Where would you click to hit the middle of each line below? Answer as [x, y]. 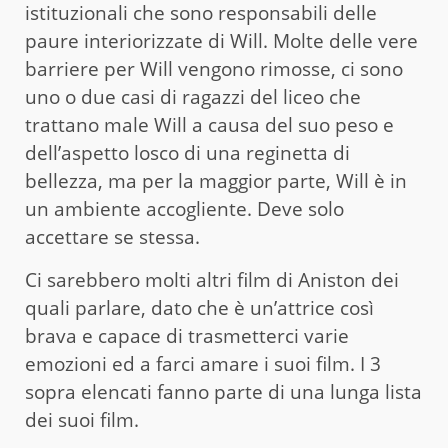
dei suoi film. [82, 419]
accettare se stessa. [112, 236]
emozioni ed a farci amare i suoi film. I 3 [203, 363]
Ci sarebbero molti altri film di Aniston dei [212, 279]
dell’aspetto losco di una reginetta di [187, 152]
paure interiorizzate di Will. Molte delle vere [221, 40]
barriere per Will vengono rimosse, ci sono [214, 68]
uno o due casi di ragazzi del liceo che [193, 96]
